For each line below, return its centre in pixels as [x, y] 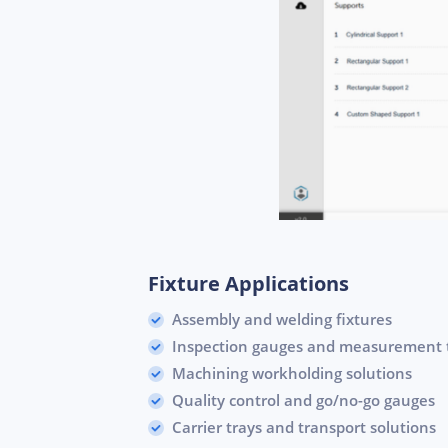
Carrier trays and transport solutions [304, 426]
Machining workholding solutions [292, 372]
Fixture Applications [248, 283]
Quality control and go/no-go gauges [303, 399]
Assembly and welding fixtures [282, 318]
